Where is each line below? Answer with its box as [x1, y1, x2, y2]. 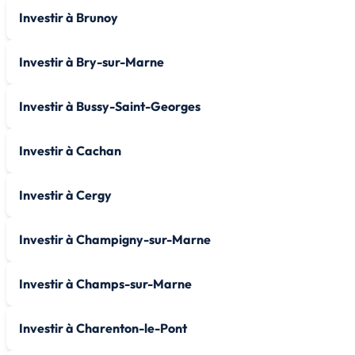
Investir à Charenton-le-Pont [19, 319, 187, 336]
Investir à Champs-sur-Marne [19, 275, 192, 292]
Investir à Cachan [19, 142, 121, 158]
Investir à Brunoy [19, 9, 118, 25]
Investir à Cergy [19, 186, 112, 203]
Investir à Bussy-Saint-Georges [19, 97, 200, 114]
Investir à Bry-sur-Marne [19, 53, 164, 70]
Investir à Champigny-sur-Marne [19, 231, 211, 247]
